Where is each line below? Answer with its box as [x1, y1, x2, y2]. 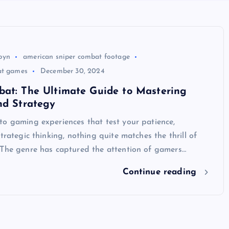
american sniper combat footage [23, 53, 130, 61]
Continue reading [122, 168, 200, 176]
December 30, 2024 [40, 67, 105, 75]
